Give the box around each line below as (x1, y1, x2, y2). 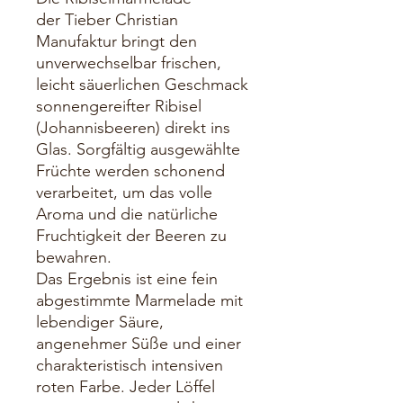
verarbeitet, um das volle (36, 183, 212, 203)
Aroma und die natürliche (36, 204, 218, 225)
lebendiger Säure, (36, 312, 164, 333)
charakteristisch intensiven (36, 355, 223, 376)
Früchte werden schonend (36, 161, 225, 182)
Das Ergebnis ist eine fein (36, 269, 218, 290)
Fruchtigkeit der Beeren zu (36, 226, 227, 246)
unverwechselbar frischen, (36, 53, 221, 74)
